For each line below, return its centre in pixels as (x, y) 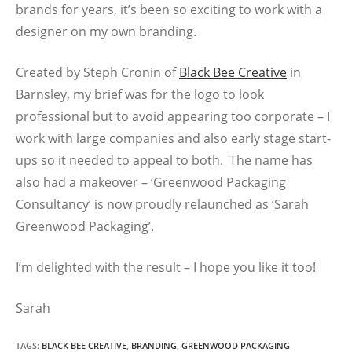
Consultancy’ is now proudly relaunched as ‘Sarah (162, 204)
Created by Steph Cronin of (97, 72)
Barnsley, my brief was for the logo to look (140, 94)
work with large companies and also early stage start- (173, 138)
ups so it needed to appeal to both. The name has (164, 160)
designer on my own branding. (106, 31)
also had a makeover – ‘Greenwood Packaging (151, 182)
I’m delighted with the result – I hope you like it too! (166, 267)
